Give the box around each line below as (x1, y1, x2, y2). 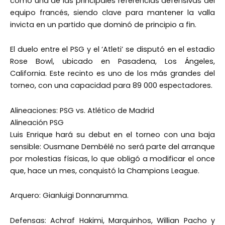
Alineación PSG (10, 117, 64, 128)
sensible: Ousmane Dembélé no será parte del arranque (10, 141, 215, 152)
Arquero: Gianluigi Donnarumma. (10, 190, 129, 201)
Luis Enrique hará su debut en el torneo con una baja (10, 129, 215, 140)
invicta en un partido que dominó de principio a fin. (10, 19, 196, 30)
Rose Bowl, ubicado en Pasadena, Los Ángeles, (10, 56, 215, 67)
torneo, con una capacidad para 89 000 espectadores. (10, 80, 212, 91)
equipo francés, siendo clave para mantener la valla (10, 7, 215, 18)
